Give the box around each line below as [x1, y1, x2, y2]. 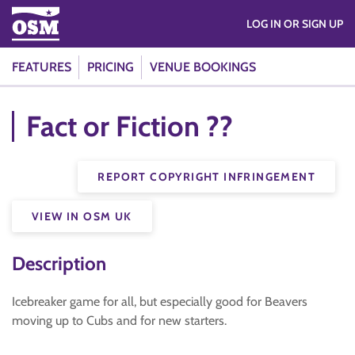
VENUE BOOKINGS [150, 59, 256, 74]
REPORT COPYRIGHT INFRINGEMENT [97, 170, 315, 184]
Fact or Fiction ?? [26, 109, 233, 143]
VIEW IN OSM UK [32, 209, 132, 223]
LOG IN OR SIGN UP [284, 17, 343, 31]
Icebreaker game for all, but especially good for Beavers [12, 294, 307, 309]
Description [12, 252, 106, 275]
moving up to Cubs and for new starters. [12, 313, 227, 328]
